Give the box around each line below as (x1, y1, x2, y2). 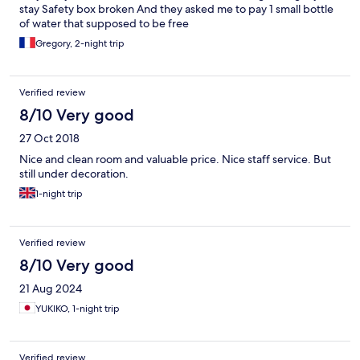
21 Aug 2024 (19, 281, 82, 297)
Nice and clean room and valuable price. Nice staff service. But (19, 152, 331, 167)
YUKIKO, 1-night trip (35, 302, 120, 316)
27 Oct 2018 (19, 131, 80, 146)
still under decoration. (19, 166, 129, 182)
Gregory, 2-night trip (35, 37, 125, 51)
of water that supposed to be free (19, 16, 189, 31)
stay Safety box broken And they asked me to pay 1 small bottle (19, 2, 333, 17)
